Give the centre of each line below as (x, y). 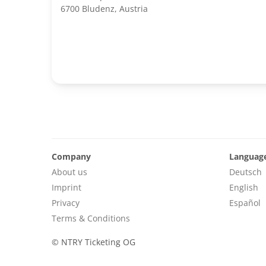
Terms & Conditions (91, 218)
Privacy (66, 202)
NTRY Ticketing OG (97, 242)
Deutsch (245, 172)
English (243, 187)
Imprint (66, 187)
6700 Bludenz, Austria (104, 9)
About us (69, 172)
